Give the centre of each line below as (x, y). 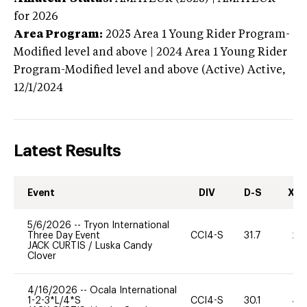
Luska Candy (124, 246)
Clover (42, 256)
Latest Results (67, 150)
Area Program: (58, 35)
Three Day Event (64, 235)
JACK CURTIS (58, 246)
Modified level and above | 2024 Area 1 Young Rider (150, 52)
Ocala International (133, 290)
